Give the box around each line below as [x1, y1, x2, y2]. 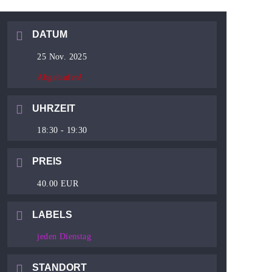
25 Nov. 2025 [37, 52, 87, 61]
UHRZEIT [32, 103, 76, 114]
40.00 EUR [37, 178, 78, 188]
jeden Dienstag [37, 232, 91, 242]
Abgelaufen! [37, 72, 83, 82]
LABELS [32, 209, 73, 220]
